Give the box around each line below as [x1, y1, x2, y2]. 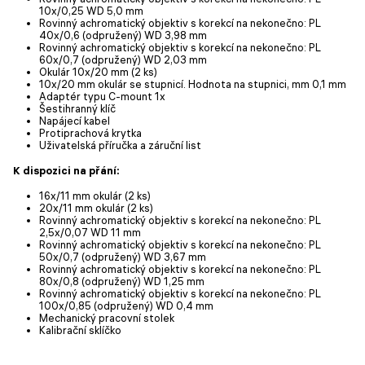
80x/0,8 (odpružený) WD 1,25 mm [39, 274, 204, 288]
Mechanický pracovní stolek [39, 310, 174, 324]
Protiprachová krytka [39, 125, 142, 139]
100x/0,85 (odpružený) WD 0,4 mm [39, 298, 213, 312]
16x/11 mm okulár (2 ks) [39, 188, 151, 202]
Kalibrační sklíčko [39, 323, 121, 336]
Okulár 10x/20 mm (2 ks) [39, 64, 157, 78]
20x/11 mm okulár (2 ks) [39, 200, 153, 214]
